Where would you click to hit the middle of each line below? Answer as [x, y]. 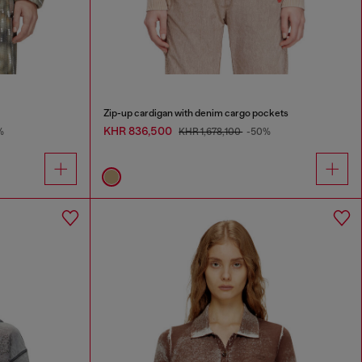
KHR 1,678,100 [211, 131]
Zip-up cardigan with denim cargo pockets [196, 113]
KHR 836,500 [139, 130]
